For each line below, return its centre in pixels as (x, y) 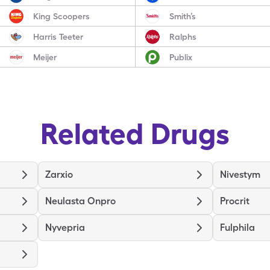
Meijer (45, 57)
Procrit (235, 201)
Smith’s (182, 16)
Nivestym (240, 174)
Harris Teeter (58, 36)
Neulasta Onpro (80, 201)
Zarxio (59, 174)
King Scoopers (62, 16)
